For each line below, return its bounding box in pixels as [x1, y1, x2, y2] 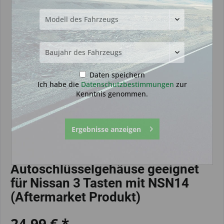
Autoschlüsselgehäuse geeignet [10, 161, 199, 176]
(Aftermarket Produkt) [10, 189, 140, 204]
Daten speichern [87, 69, 145, 79]
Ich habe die [37, 79, 81, 89]
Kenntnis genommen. [76, 88, 148, 98]
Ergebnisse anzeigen [71, 124, 141, 134]
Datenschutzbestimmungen [80, 79, 174, 89]
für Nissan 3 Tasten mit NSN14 [10, 175, 189, 190]
